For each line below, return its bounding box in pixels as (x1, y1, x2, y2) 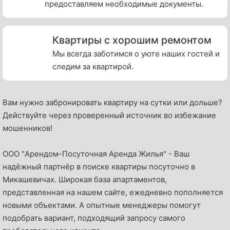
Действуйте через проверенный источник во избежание (3, 110, 216, 121)
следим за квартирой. (52, 62, 133, 72)
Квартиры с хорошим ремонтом (52, 34, 212, 47)
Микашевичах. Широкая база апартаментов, (3, 175, 167, 185)
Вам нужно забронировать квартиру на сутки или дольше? (3, 98, 222, 108)
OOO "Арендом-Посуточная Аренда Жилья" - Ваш (3, 149, 189, 159)
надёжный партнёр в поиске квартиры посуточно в (3, 162, 195, 172)
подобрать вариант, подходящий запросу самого (3, 213, 185, 223)
